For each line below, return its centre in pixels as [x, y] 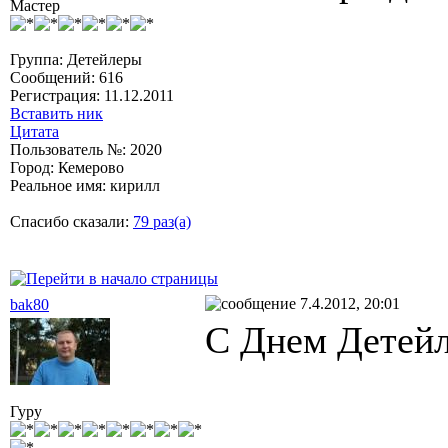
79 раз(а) [162, 221]
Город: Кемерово [67, 167]
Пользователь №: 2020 [86, 149]
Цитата [34, 131]
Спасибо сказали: [71, 221]
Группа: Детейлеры [76, 59]
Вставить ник [56, 113]
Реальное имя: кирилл [85, 185]
